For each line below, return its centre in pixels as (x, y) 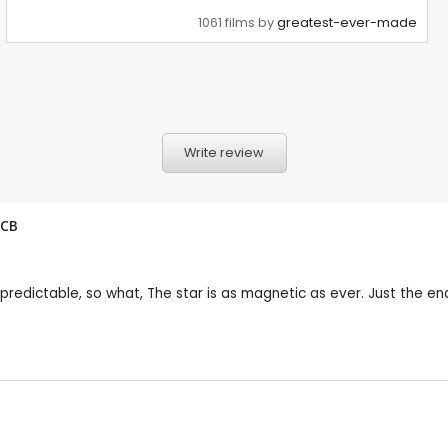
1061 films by (238, 23)
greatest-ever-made (347, 23)
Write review (224, 153)
